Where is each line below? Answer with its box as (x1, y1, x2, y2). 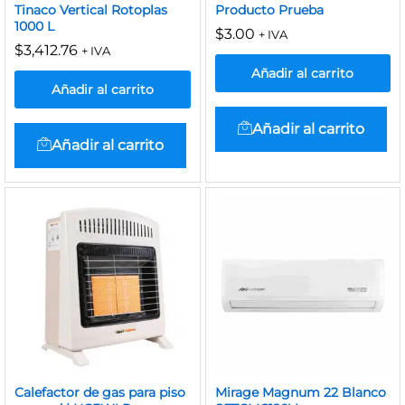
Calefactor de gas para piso (14, 383, 185, 400)
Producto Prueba (214, 2, 324, 19)
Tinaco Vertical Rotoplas (14, 2, 167, 19)
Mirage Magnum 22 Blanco (214, 383, 386, 400)
